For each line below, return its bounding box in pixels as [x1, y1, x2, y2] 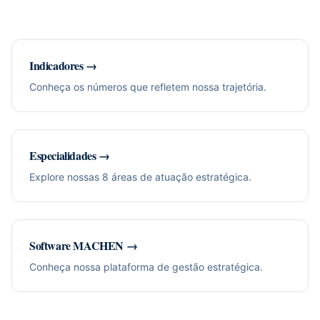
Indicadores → [29, 57, 97, 74]
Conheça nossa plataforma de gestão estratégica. [29, 261, 263, 273]
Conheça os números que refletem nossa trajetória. [29, 81, 266, 93]
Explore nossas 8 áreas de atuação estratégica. [29, 171, 251, 183]
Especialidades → [29, 147, 110, 164]
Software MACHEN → [29, 237, 138, 254]
